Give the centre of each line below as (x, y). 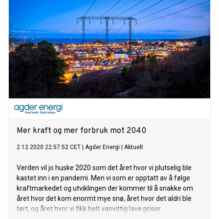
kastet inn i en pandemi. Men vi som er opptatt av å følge (103, 178)
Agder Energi (102, 147)
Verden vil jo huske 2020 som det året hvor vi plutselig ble (104, 168)
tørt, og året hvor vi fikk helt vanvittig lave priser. (89, 209)
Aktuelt (134, 147)
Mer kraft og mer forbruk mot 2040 (81, 131)
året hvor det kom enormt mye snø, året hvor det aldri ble (104, 199)
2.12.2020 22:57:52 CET (49, 147)
